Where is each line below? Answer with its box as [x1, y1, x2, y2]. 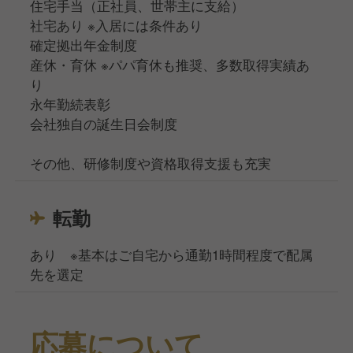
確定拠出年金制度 [30, 35, 138, 54]
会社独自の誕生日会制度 [30, 113, 178, 133]
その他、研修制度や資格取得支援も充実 [30, 153, 272, 173]
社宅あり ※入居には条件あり [30, 15, 203, 35]
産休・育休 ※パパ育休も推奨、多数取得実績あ [30, 54, 310, 74]
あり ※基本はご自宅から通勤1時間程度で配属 [30, 244, 314, 264]
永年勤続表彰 [30, 94, 111, 113]
